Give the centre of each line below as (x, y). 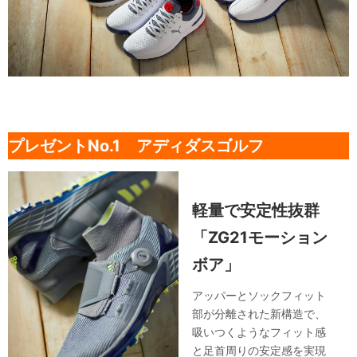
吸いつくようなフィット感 (259, 332)
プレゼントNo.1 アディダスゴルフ (136, 146)
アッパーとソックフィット (259, 296)
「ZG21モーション (260, 238)
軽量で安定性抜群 (256, 211)
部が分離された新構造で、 (259, 314)
